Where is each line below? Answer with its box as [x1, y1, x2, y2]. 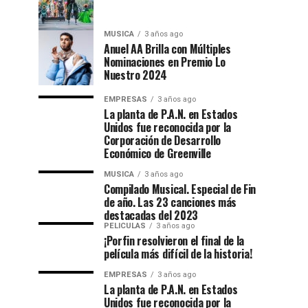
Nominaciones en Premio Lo [104, 54, 225, 70]
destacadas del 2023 [104, 207, 198, 223]
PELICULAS [104, 221, 146, 230]
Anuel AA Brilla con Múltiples [104, 41, 231, 57]
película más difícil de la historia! [104, 245, 252, 262]
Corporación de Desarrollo [104, 132, 221, 148]
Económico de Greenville [104, 145, 211, 162]
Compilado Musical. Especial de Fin [104, 181, 256, 197]
